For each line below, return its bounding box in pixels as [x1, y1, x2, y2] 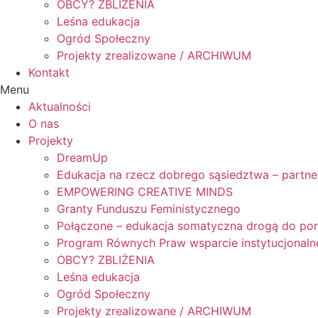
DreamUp [57, 150, 108, 165]
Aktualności [28, 99, 91, 114]
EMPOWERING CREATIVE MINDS [57, 185, 233, 199]
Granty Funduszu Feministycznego [57, 202, 241, 216]
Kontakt [28, 65, 70, 79]
